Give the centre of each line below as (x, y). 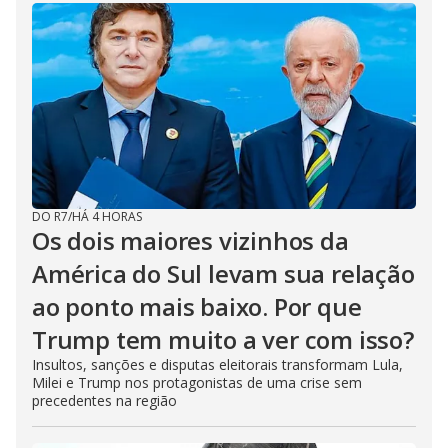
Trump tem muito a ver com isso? (223, 340)
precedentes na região (104, 401)
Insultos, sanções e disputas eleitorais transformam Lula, (217, 365)
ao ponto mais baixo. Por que (197, 307)
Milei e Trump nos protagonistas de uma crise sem (197, 383)
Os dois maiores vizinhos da (190, 241)
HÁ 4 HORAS (107, 217)
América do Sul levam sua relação (223, 274)
